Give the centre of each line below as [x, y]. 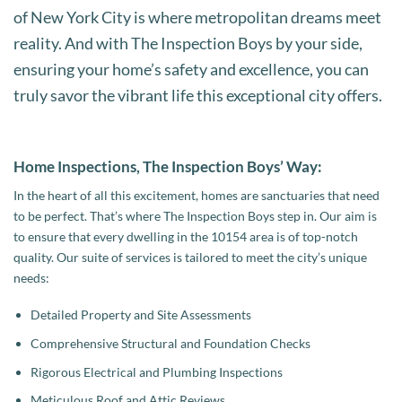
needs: [31, 277]
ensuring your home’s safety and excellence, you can [191, 70]
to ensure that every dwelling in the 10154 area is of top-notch [186, 236]
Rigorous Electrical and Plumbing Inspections [156, 371]
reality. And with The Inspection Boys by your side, [188, 44]
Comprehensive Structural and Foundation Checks [170, 344]
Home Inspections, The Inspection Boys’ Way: [168, 167]
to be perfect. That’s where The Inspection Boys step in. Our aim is [195, 215]
